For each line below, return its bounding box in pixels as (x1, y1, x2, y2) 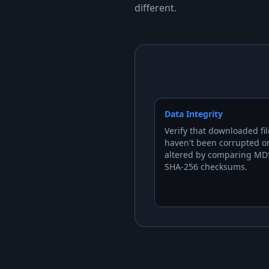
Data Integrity (165, 108, 223, 119)
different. (134, 1, 177, 14)
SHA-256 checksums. (165, 161, 247, 172)
